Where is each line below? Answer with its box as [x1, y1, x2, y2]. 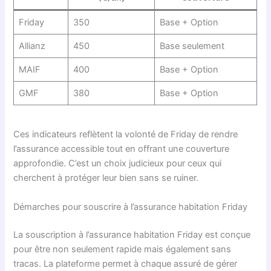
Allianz [18, 40, 45, 51]
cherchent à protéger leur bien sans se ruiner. [13, 172, 199, 184]
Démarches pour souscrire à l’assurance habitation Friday [13, 201, 248, 212]
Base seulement [159, 40, 224, 51]
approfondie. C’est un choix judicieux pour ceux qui [13, 158, 222, 169]
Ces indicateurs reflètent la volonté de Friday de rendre [13, 129, 238, 140]
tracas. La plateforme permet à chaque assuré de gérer [13, 258, 238, 269]
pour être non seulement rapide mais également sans [13, 243, 232, 255]
